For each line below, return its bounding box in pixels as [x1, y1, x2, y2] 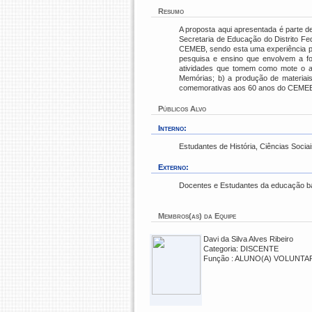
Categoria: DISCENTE [203, 244, 279, 253]
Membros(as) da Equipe [158, 212, 236, 220]
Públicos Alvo [158, 104, 206, 113]
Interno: [158, 124, 187, 132]
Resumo [158, 7, 184, 15]
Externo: [158, 163, 189, 171]
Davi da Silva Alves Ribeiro [203, 235, 293, 243]
